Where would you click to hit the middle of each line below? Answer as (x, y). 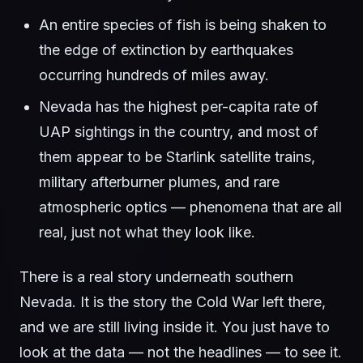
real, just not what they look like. (147, 233)
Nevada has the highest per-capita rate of (179, 107)
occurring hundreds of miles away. (154, 75)
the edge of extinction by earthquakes (166, 50)
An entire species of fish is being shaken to (183, 25)
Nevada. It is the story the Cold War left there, (173, 302)
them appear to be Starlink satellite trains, (177, 157)
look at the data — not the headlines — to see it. (181, 352)
